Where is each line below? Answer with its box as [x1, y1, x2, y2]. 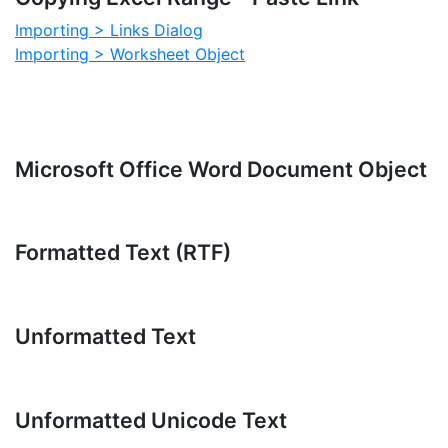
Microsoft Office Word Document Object [15, 155, 427, 182]
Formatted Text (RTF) [15, 239, 231, 266]
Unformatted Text [15, 322, 196, 349]
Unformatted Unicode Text [15, 406, 287, 433]
